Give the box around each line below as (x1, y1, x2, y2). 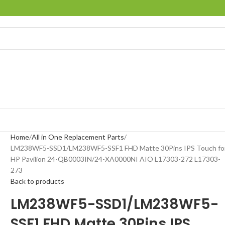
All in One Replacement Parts (32, 133, 125, 141)
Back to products (11, 177, 65, 185)
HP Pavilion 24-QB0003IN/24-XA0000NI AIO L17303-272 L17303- (11, 155, 221, 163)
